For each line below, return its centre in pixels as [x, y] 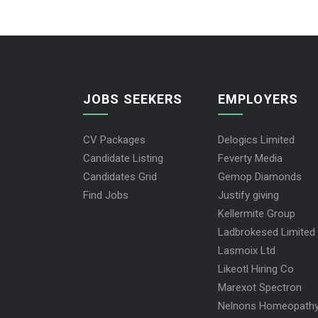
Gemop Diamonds [260, 177]
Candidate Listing [123, 158]
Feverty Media [250, 158]
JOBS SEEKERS [133, 99]
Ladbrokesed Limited [267, 232]
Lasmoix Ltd [247, 251]
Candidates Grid [120, 177]
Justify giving [248, 195]
